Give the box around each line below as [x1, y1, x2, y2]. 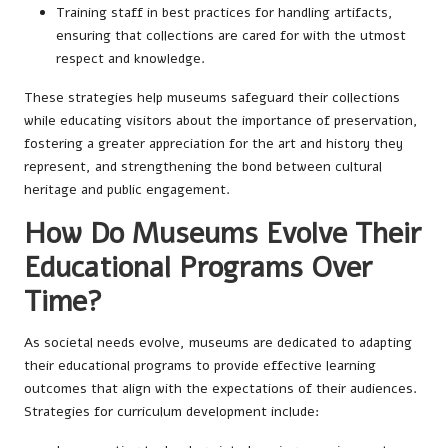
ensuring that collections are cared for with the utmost [56, 26, 406, 46]
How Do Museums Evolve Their [24, 214, 421, 254]
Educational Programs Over [24, 248, 372, 288]
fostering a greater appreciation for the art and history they [24, 134, 403, 154]
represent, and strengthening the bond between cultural [24, 157, 382, 177]
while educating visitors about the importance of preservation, [24, 111, 418, 131]
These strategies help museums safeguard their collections [24, 88, 400, 108]
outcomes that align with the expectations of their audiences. [24, 379, 417, 399]
